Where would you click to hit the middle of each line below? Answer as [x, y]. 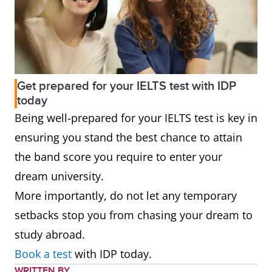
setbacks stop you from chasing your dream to [134, 215]
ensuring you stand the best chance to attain [128, 137]
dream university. [59, 176]
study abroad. [50, 234]
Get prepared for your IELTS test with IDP [127, 86]
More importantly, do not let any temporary [126, 195]
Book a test [43, 253]
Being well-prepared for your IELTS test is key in [136, 117]
